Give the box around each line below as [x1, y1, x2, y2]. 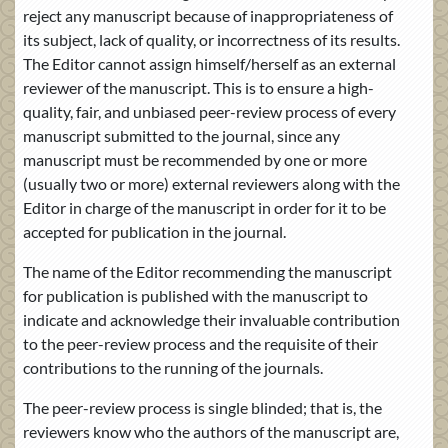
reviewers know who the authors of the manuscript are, [23, 421, 399, 441]
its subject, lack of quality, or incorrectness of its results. [23, 29, 400, 49]
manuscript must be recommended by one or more [23, 149, 367, 169]
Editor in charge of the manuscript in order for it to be [23, 197, 386, 217]
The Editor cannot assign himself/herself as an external [23, 53, 396, 73]
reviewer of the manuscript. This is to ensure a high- [23, 77, 374, 97]
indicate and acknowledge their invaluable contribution [23, 309, 400, 329]
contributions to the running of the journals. [23, 357, 323, 377]
